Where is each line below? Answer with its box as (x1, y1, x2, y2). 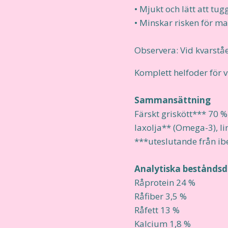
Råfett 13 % (134, 204, 180, 216)
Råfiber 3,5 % (134, 190, 187, 202)
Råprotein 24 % (134, 176, 195, 188)
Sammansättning (134, 94, 211, 106)
